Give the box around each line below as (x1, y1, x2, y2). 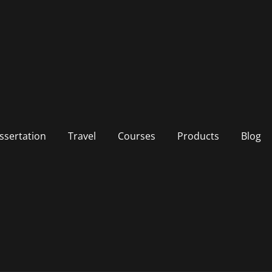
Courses (117, 129, 155, 143)
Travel (67, 129, 96, 143)
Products (177, 129, 219, 143)
